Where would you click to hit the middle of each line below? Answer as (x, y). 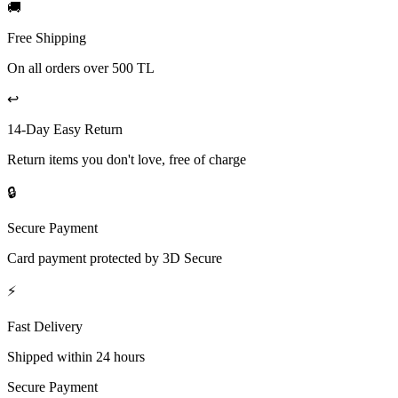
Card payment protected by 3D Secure (115, 259)
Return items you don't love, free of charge (127, 160)
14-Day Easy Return (65, 130)
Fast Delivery (45, 327)
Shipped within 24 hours (76, 357)
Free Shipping (47, 38)
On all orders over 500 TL (81, 68)
